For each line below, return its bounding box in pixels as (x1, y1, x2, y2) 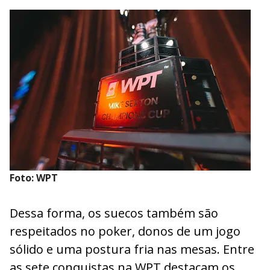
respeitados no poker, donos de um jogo (10, 222, 240, 239)
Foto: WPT (10, 171, 58, 184)
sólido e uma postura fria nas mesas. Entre (10, 240, 254, 257)
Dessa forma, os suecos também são (10, 204, 218, 221)
